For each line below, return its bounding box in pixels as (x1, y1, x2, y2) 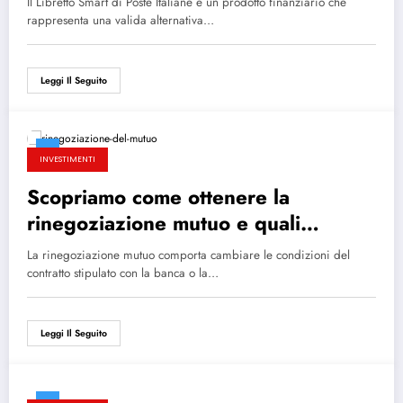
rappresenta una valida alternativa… (27, 11, 214, 29)
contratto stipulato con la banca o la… (27, 264, 219, 282)
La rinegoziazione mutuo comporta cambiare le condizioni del (27, 246, 350, 264)
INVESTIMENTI (40, 153, 95, 165)
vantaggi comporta (27, 234, 201, 264)
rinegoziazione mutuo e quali (27, 208, 300, 237)
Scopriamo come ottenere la (27, 182, 290, 211)
